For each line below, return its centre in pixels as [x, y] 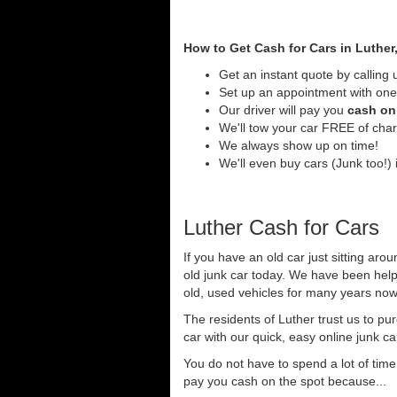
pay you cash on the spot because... [285, 381]
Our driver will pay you [283, 109]
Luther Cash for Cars [281, 227]
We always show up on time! [299, 145]
